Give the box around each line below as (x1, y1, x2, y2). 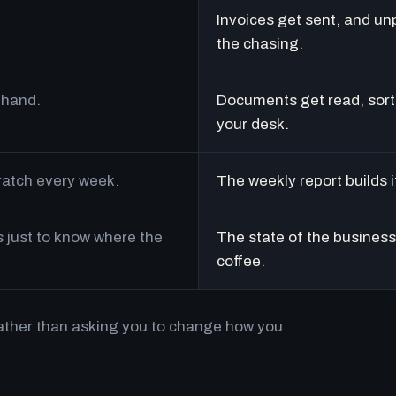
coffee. (216, 253, 265, 270)
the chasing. (216, 35, 303, 52)
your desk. (216, 116, 289, 133)
